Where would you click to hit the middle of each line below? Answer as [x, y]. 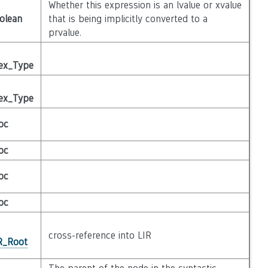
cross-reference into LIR [100, 235]
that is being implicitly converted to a [128, 19]
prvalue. [65, 33]
